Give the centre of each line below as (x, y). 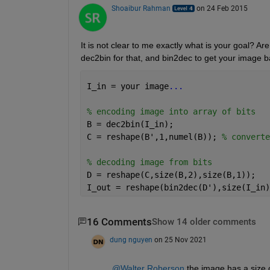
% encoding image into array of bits (171, 111)
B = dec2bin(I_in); (130, 124)
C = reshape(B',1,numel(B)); (154, 137)
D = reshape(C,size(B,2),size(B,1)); (171, 174)
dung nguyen (131, 240)
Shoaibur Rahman (141, 8)
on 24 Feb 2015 (222, 8)
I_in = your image (127, 86)
